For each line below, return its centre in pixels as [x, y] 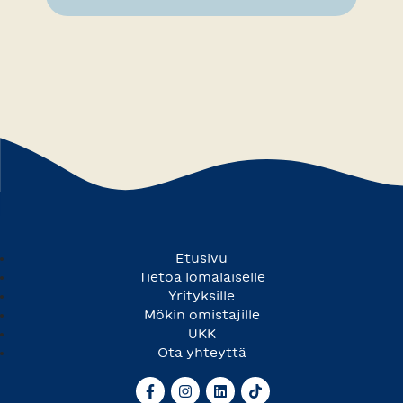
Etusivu [201, 258]
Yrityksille [201, 296]
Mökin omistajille [201, 314]
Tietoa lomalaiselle [201, 277]
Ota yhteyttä [201, 352]
